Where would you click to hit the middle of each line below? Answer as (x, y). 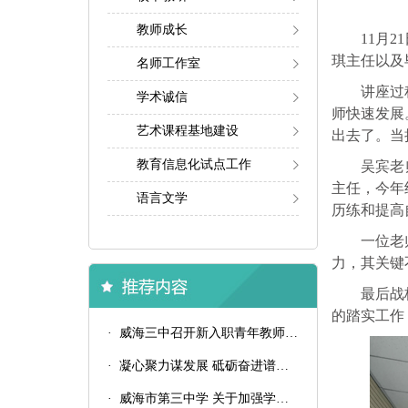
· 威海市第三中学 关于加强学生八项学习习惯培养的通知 (282, 398)
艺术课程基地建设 (188, 131)
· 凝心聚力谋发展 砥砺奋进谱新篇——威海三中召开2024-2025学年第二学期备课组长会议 (282, 366)
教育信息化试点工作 (194, 164)
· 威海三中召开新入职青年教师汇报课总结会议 (291, 333)
